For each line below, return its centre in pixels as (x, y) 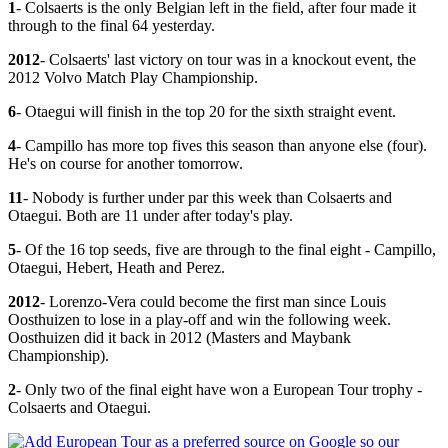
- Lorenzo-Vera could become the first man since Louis (213, 301)
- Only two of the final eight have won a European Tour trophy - (219, 389)
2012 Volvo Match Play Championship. (133, 77)
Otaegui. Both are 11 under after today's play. (150, 215)
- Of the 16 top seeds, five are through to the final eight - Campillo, (226, 249)
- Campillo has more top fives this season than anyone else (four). (221, 145)
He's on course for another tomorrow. (125, 163)
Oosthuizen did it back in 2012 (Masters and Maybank (179, 337)
